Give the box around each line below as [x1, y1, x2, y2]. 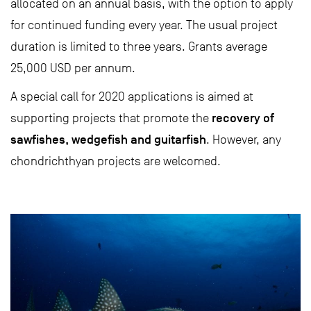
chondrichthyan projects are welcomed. [10, 154, 221, 168]
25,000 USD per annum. [10, 61, 135, 75]
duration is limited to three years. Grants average [10, 40, 267, 53]
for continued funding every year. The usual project [10, 18, 278, 32]
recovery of [212, 110, 274, 126]
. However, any [206, 133, 281, 146]
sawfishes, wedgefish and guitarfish [10, 132, 206, 147]
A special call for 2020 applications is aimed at [10, 90, 253, 103]
